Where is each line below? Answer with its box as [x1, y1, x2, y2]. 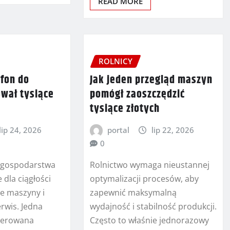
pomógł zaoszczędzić [89, 85, 185, 103]
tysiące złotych [89, 100, 160, 118]
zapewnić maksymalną [89, 187, 177, 199]
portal [107, 124, 130, 135]
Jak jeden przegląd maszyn [89, 71, 213, 89]
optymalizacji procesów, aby [89, 173, 199, 185]
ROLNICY [98, 56, 132, 67]
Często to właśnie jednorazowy [89, 215, 209, 226]
